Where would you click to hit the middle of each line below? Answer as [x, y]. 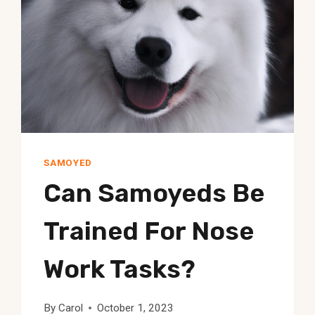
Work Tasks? [120, 269]
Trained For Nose [149, 231]
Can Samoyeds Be [154, 193]
